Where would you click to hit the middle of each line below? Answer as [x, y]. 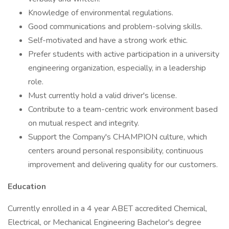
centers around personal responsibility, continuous [116, 151]
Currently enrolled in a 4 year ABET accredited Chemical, [107, 209]
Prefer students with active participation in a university [124, 54]
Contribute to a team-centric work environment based [123, 109]
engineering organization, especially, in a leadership [117, 68]
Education [27, 187]
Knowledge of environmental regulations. [101, 13]
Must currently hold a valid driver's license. [102, 96]
